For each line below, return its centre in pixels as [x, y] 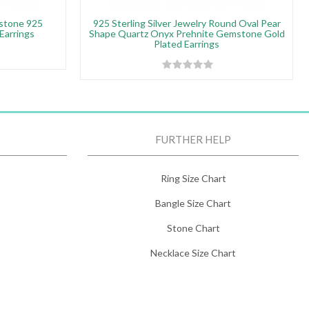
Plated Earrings [187, 44]
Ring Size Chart [193, 178]
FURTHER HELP [193, 139]
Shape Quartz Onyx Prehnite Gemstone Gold [187, 33]
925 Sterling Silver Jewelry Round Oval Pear [187, 23]
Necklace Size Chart [193, 253]
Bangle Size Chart [193, 203]
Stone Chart [193, 228]
